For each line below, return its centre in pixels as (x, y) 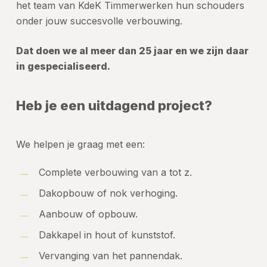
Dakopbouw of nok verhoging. (108, 193)
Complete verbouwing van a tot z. (115, 173)
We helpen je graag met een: (80, 145)
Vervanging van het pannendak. (110, 256)
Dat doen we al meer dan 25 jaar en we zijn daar (132, 51)
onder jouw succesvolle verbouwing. (99, 21)
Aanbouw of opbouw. (88, 214)
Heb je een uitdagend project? (114, 106)
